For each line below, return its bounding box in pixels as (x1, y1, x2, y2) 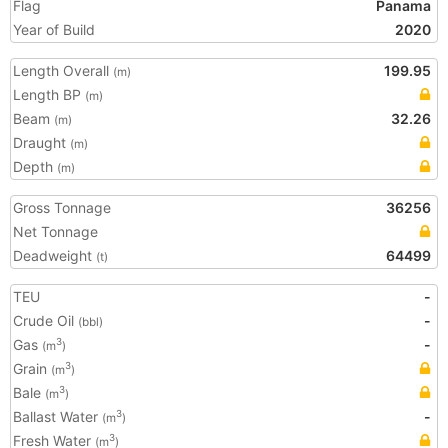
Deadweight (13, 247, 96, 264)
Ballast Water (13, 408, 102, 425)
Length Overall (13, 62, 113, 79)
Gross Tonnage (13, 199, 111, 216)
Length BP (13, 86, 85, 103)
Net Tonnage (13, 223, 98, 240)
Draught (13, 134, 70, 151)
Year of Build (13, 21, 95, 38)
